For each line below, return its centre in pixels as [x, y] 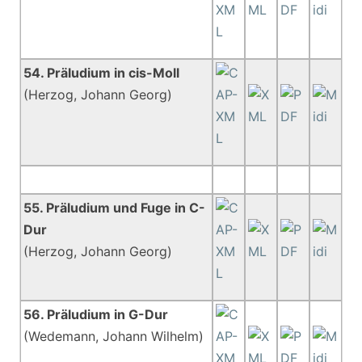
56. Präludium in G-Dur [96, 314]
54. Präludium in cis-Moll [102, 73]
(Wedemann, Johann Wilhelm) [114, 336]
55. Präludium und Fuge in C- [115, 208]
